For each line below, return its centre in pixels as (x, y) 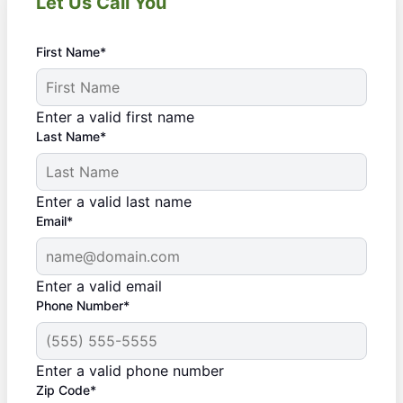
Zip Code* (66, 390)
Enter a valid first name (115, 117)
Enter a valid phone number (130, 371)
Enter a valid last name (114, 202)
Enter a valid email (99, 287)
